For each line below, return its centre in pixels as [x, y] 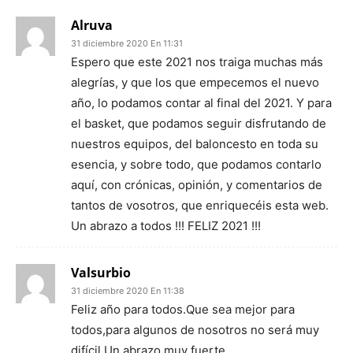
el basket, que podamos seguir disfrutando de [199, 123]
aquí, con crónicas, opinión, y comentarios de [197, 185]
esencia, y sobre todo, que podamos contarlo [196, 164]
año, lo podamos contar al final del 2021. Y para [201, 103]
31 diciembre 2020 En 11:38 [128, 291]
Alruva [92, 25]
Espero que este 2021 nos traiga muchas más [197, 62]
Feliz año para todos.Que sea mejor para [183, 309]
